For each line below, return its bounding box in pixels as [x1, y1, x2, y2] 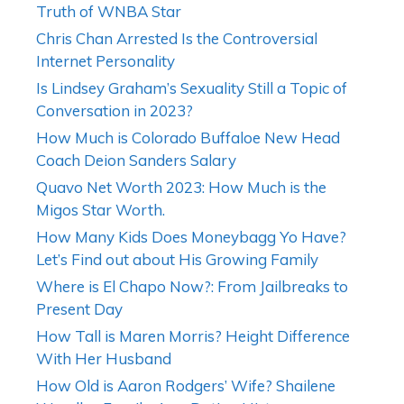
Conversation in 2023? [36, 100, 193, 120]
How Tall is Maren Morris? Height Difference [36, 326, 350, 345]
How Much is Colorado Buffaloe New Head [36, 127, 340, 147]
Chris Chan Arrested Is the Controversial [36, 28, 317, 48]
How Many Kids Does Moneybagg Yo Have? [36, 226, 346, 246]
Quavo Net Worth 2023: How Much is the [36, 177, 326, 197]
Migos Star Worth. [36, 199, 165, 219]
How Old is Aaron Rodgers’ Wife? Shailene [36, 375, 335, 395]
